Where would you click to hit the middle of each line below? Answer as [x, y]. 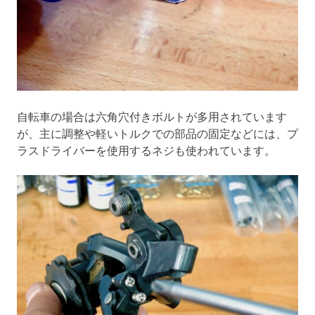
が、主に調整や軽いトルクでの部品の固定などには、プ [157, 133]
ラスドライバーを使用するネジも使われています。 [146, 150]
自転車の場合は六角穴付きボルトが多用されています [152, 116]
